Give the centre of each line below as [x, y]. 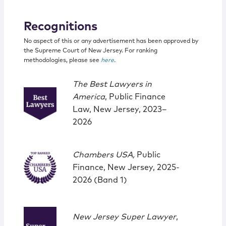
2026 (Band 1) [100, 180]
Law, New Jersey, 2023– [120, 110]
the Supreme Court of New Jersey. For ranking [90, 51]
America [89, 97]
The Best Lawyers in [112, 84]
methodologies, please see [62, 61]
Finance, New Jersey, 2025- [126, 168]
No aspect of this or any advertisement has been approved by [111, 42]
